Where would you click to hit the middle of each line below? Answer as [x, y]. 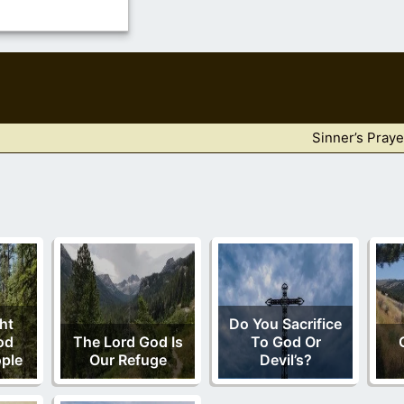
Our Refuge [128, 359]
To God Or [285, 341]
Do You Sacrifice [285, 323]
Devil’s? [285, 359]
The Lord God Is [128, 341]
